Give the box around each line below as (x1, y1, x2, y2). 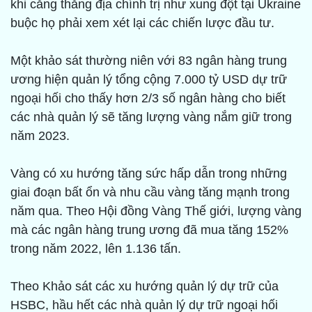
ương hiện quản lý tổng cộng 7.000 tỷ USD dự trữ (10, 72, 287, 87)
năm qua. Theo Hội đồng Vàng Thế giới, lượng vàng (10, 204, 302, 219)
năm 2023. (10, 129, 70, 143)
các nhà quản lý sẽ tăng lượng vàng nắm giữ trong (10, 110, 292, 125)
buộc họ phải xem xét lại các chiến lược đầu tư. (10, 16, 274, 31)
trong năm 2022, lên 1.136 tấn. (10, 242, 181, 256)
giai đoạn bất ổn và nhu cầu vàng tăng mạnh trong (10, 185, 290, 200)
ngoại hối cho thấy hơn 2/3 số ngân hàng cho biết (10, 91, 286, 106)
